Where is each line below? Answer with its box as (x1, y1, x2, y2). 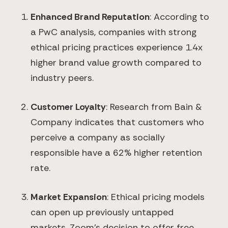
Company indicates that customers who (31, 116, 204, 129)
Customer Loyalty (31, 101, 106, 113)
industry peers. (31, 72, 94, 84)
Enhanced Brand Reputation (31, 11, 150, 23)
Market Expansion (31, 191, 107, 204)
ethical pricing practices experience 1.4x (31, 41, 203, 54)
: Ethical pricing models (107, 191, 205, 204)
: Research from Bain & (106, 101, 202, 113)
